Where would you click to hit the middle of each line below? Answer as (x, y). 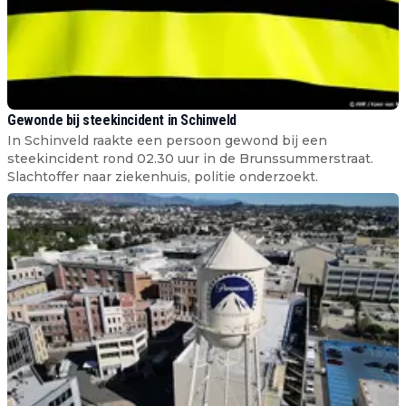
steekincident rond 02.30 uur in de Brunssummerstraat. (190, 158)
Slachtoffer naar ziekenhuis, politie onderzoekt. (163, 176)
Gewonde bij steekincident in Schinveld (122, 120)
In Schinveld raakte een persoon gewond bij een (167, 140)
